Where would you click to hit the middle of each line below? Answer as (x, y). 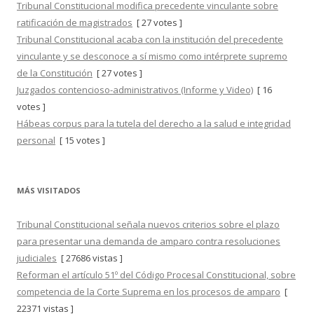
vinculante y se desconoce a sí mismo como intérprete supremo (152, 56)
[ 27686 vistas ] (90, 258)
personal (36, 141)
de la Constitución (55, 73)
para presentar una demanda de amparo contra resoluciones (149, 241)
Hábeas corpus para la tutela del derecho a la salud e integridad (154, 124)
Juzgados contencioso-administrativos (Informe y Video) (135, 90)
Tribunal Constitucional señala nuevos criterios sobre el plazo (148, 225)
